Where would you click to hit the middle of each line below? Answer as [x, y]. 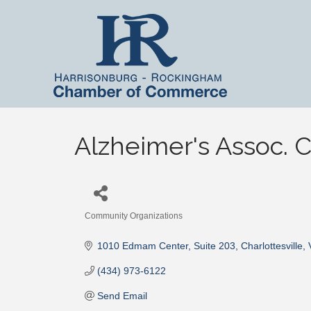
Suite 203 [214, 246]
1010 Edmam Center [142, 246]
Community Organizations [134, 216]
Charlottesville [271, 246]
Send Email [122, 296]
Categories [108, 226]
